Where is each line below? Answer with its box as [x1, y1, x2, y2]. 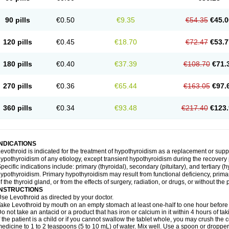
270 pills [3, 82, 32, 90]
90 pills [5, 16, 30, 24]
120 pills [3, 38, 32, 46]
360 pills [3, 104, 32, 112]
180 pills [3, 60, 32, 68]
